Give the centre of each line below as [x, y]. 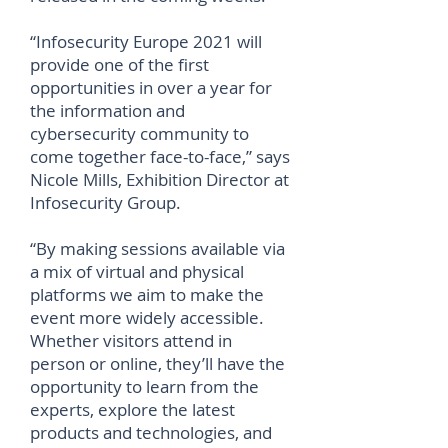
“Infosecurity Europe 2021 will [146, 41]
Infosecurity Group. [109, 202]
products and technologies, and [151, 432]
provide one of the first [119, 64]
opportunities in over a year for [151, 87]
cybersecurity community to [139, 133]
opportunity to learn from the [144, 386]
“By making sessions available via [157, 248]
